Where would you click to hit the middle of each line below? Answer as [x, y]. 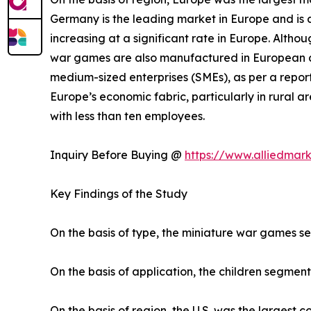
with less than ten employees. [127, 116]
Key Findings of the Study [119, 194]
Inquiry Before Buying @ [117, 155]
